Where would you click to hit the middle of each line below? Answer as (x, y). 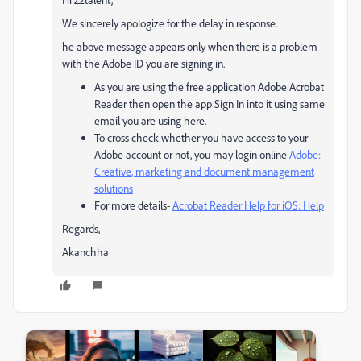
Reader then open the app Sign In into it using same (210, 104)
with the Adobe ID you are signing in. (143, 63)
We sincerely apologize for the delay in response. (171, 23)
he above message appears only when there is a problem (190, 46)
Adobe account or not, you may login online (192, 154)
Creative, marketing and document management (204, 171)
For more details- (133, 205)
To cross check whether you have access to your (201, 137)
